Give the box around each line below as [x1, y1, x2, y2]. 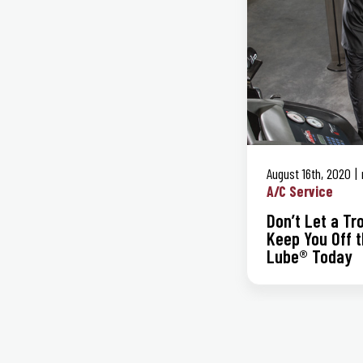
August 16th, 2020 [267, 164, 351, 182]
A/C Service [267, 181, 333, 200]
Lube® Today [267, 244, 352, 267]
